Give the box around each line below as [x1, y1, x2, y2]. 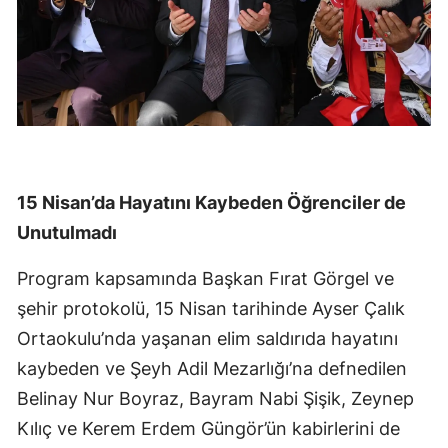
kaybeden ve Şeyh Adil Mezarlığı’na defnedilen [17, 358, 407, 380]
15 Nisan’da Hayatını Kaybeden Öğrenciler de [17, 192, 406, 214]
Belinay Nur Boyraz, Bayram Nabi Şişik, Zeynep [17, 388, 414, 410]
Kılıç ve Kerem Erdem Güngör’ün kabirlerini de [17, 418, 400, 440]
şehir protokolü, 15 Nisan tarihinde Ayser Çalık [17, 298, 405, 320]
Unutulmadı [17, 222, 117, 244]
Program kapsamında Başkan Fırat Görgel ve [17, 268, 394, 290]
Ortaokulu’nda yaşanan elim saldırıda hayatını [17, 328, 398, 350]
